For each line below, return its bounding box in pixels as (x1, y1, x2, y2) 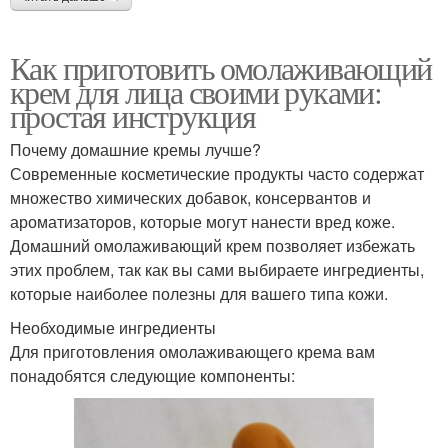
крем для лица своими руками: (10, 70, 382, 114)
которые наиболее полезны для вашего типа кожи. (10, 282, 388, 306)
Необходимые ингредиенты (10, 316, 216, 340)
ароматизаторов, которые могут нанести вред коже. (10, 210, 395, 234)
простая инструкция (10, 94, 256, 138)
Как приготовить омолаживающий (10, 46, 432, 90)
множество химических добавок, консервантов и (10, 186, 371, 210)
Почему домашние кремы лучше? (10, 138, 261, 162)
